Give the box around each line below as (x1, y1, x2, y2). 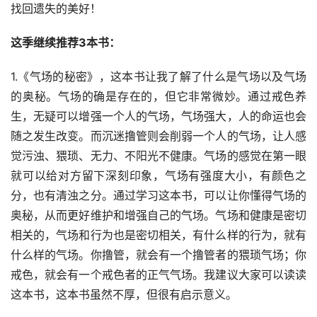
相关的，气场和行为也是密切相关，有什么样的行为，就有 (11, 228, 306, 243)
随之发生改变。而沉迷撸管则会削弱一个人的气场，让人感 (11, 129, 306, 144)
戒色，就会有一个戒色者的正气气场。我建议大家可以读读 (11, 267, 306, 282)
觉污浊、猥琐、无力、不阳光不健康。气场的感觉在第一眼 (11, 149, 306, 163)
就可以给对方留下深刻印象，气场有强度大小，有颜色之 (11, 168, 306, 183)
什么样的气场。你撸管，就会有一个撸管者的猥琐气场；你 (11, 248, 306, 263)
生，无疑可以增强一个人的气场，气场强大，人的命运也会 (11, 109, 306, 124)
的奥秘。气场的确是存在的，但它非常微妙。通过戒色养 (11, 89, 306, 104)
